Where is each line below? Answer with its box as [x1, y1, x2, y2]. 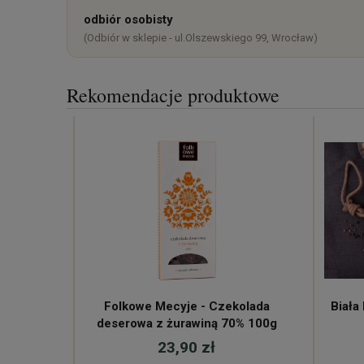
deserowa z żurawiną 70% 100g [96, 316, 277, 331]
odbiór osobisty [84, 12, 173, 28]
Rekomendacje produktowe [67, 82, 279, 109]
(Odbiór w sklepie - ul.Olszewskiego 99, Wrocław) [84, 32, 318, 45]
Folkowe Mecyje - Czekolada [103, 299, 270, 314]
